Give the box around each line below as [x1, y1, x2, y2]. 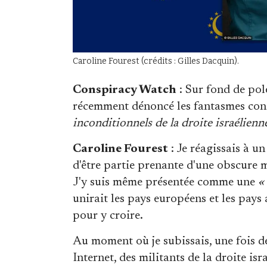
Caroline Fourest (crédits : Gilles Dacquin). [73, 55, 239, 66]
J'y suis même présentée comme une [73, 176, 258, 188]
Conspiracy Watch [73, 83, 176, 96]
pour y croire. [73, 209, 143, 222]
